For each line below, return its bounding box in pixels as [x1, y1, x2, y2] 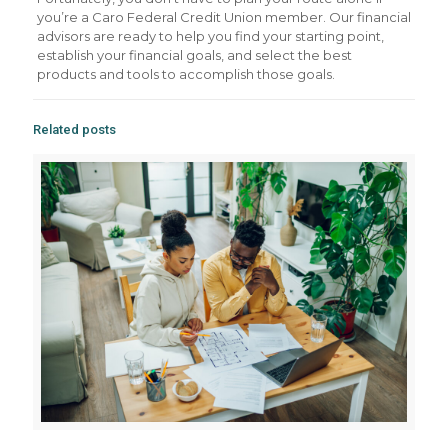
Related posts [33, 122, 116, 137]
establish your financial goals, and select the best [36, 47, 352, 63]
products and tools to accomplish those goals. [36, 66, 335, 82]
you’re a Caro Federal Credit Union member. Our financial [36, 9, 411, 25]
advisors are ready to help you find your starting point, [36, 28, 384, 44]
